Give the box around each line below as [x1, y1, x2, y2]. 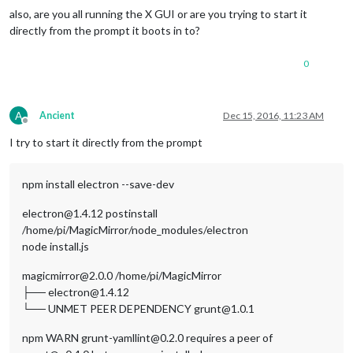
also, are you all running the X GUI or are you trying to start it [9, 6, 307, 20]
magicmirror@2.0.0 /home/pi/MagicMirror [22, 268, 221, 282]
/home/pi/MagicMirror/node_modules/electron [22, 222, 248, 236]
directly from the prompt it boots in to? [9, 23, 200, 37]
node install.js [22, 239, 89, 253]
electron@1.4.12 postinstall [22, 206, 158, 220]
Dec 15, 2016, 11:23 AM [223, 109, 324, 121]
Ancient [39, 109, 75, 121]
